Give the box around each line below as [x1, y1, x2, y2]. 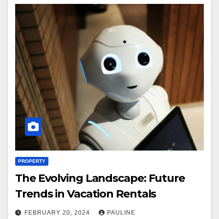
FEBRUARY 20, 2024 [24, 209, 92, 217]
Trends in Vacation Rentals [15, 187, 156, 201]
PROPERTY [18, 158, 45, 164]
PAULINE [107, 209, 135, 217]
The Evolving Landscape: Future [15, 172, 185, 185]
